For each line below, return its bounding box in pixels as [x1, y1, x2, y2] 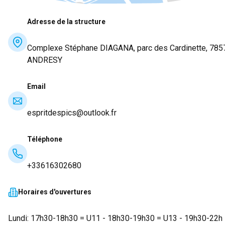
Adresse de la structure [27, 18, 105, 26]
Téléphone [27, 135, 62, 143]
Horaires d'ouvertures [18, 188, 91, 196]
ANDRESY [27, 55, 62, 65]
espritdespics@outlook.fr [27, 108, 117, 118]
